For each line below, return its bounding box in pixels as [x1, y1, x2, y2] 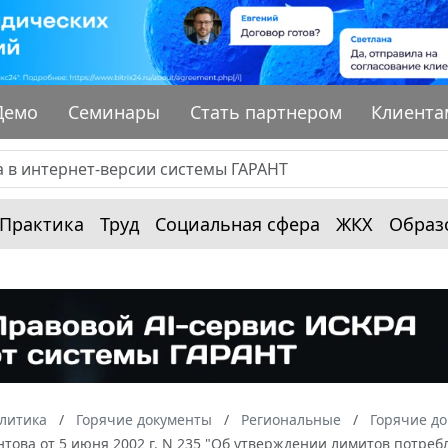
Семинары [68, 99, 161, 124]
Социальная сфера [155, 211, 320, 236]
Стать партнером [189, 99, 342, 124]
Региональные [241, 410, 341, 430]
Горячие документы [76, 410, 212, 430]
